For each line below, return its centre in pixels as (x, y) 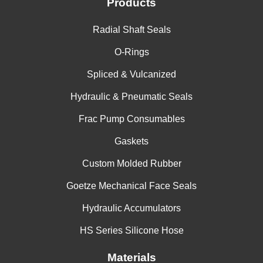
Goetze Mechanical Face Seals (131, 186)
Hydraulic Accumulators (131, 208)
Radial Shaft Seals (131, 30)
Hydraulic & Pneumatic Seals (131, 97)
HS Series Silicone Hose (131, 231)
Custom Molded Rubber (131, 164)
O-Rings (131, 52)
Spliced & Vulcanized (131, 75)
